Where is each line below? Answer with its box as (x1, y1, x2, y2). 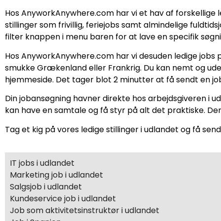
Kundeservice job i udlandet (10, 192, 116, 204)
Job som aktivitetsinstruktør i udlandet (10, 204, 159, 216)
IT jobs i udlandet (10, 157, 74, 169)
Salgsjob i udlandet (10, 181, 82, 192)
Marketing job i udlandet (10, 169, 103, 181)
